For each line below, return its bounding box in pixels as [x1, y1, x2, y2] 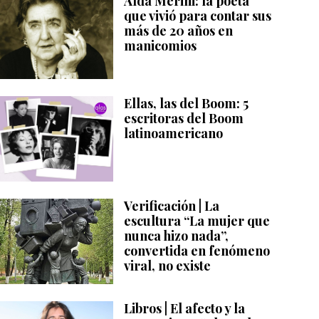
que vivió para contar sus [124, 7, 272, 25]
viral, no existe [124, 257, 211, 275]
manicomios [124, 37, 197, 55]
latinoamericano [124, 125, 224, 142]
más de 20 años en [124, 22, 234, 40]
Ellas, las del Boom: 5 [124, 95, 249, 113]
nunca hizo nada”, [124, 227, 229, 245]
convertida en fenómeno [124, 242, 271, 260]
